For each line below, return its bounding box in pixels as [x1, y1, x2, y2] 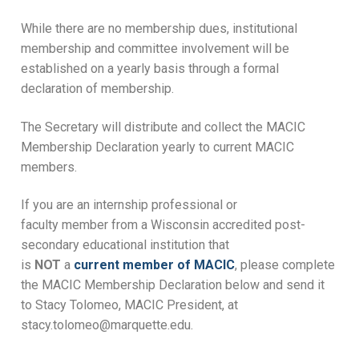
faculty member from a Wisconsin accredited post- [21, 217, 305, 233]
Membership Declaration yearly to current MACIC [21, 139, 294, 155]
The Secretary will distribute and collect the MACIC [21, 119, 305, 135]
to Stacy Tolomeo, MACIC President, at [21, 297, 238, 313]
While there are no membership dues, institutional [21, 21, 297, 37]
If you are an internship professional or [21, 197, 237, 213]
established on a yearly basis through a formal [21, 61, 279, 77]
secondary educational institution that [21, 237, 229, 253]
